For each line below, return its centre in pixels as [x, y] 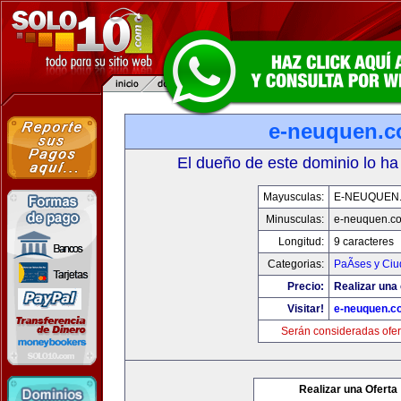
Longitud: [301, 242]
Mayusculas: [293, 197]
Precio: [305, 286]
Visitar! [305, 309]
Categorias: [295, 264]
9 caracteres [363, 242]
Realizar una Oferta [348, 389]
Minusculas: [294, 219]
